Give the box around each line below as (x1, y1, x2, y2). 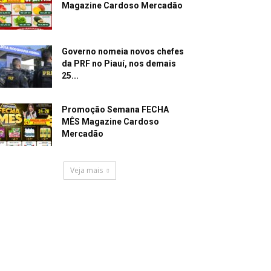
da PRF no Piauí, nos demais (62, 59, 176, 68)
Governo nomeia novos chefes (62, 47, 184, 56)
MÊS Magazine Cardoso (62, 117, 159, 126)
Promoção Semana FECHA (62, 105, 169, 114)
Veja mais (70, 165, 103, 175)
